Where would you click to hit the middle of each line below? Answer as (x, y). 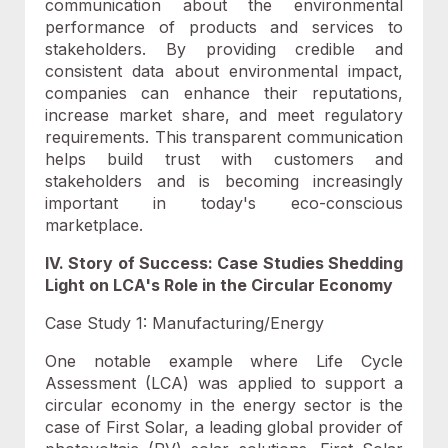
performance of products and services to (224, 27)
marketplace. (94, 225)
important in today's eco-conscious (224, 203)
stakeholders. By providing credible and (224, 49)
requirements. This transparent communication (224, 137)
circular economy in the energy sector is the (224, 405)
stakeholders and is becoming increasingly (224, 181)
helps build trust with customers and (224, 159)
